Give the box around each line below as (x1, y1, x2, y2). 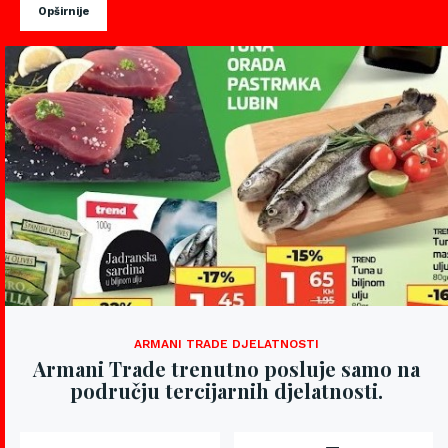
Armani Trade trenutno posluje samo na (33, 355, 420, 382)
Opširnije (38, 5, 89, 18)
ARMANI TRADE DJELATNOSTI (134, 337, 319, 351)
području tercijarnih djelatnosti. (70, 377, 383, 404)
